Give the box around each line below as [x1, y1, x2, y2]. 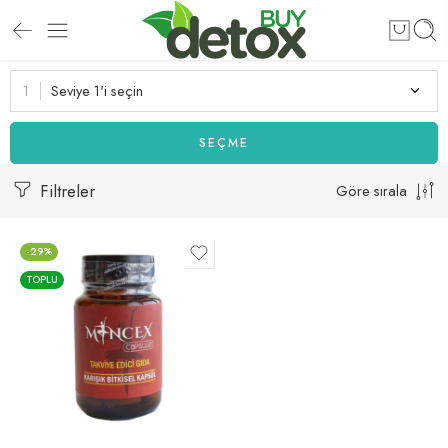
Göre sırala [336, 180, 407, 201]
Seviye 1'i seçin [51, 80, 143, 101]
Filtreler [35, 179, 95, 203]
